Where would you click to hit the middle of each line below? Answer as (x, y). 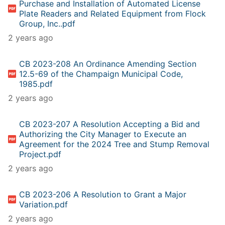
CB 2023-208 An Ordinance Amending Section (108, 64)
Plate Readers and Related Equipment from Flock (113, 13)
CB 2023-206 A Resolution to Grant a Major (103, 194)
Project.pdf (40, 154)
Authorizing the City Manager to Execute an (103, 134)
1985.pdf (36, 84)
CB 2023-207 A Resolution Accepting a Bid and (110, 124)
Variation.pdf (44, 204)
